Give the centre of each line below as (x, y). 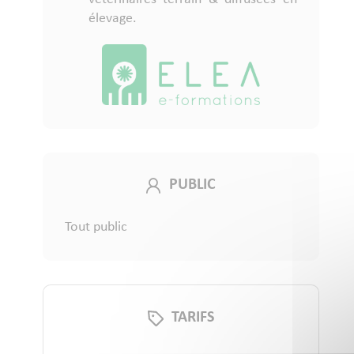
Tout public (96, 227)
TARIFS (192, 318)
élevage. (112, 19)
